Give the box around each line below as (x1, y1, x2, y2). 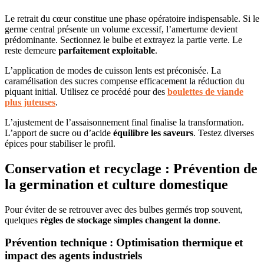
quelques (5, 214, 40, 225)
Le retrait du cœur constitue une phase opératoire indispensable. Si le (5, 13, 259, 24)
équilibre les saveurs (113, 127, 193, 138)
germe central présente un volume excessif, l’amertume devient (5, 24, 237, 34)
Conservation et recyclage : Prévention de (5, 160, 258, 176)
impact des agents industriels (5, 249, 142, 262)
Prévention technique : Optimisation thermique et (5, 236, 243, 249)
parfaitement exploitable (58, 45, 155, 55)
